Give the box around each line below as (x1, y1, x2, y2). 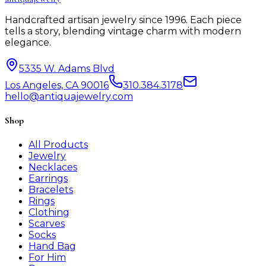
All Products (28, 139, 88, 151)
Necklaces (28, 161, 77, 173)
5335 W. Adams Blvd (19, 62, 115, 74)
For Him (28, 252, 66, 264)
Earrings (28, 173, 68, 185)
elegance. (5, 36, 51, 48)
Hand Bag (28, 240, 76, 252)
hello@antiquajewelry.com (5, 90, 133, 102)
